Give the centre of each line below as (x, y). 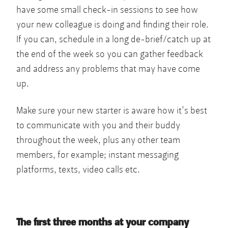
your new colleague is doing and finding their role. (112, 24)
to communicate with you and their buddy (98, 125)
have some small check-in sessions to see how (107, 10)
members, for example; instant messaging (97, 155)
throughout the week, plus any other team (98, 140)
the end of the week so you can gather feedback (110, 54)
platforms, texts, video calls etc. (78, 169)
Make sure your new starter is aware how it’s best (112, 110)
